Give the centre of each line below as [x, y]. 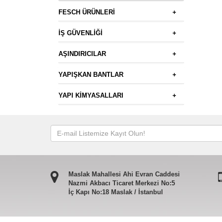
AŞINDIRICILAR [82, 54]
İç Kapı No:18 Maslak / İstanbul [116, 192]
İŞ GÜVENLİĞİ [81, 33]
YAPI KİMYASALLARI [91, 95]
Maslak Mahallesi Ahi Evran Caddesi [124, 174]
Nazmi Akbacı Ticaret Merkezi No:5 [122, 183]
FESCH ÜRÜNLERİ [87, 12]
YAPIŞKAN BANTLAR [91, 75]
